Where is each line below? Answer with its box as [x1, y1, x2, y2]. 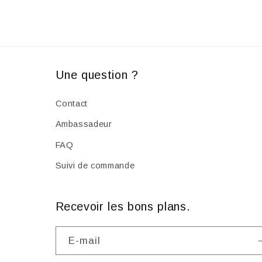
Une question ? [55, 68, 139, 81]
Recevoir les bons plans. [55, 200, 191, 213]
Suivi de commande [55, 161, 135, 171]
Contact [55, 98, 88, 108]
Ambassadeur [55, 119, 112, 129]
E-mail [68, 235, 101, 246]
